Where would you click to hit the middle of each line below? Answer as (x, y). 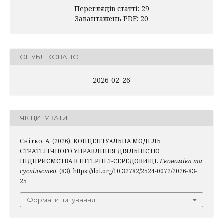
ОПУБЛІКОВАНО (49, 57)
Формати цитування (61, 199)
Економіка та (181, 161)
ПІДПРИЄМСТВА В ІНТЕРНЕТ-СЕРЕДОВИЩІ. (90, 161)
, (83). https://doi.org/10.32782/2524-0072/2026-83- (127, 171)
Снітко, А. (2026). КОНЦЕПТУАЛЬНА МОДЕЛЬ (90, 141)
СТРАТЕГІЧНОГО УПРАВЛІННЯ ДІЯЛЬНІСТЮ (90, 151)
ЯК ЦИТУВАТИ (44, 118)
